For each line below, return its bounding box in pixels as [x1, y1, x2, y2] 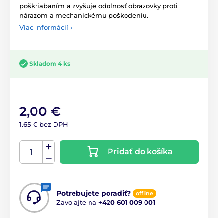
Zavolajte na [56, 199, 98, 207]
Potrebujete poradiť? [56, 189, 131, 198]
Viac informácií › [19, 23, 72, 31]
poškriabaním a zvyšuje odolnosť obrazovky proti [19, 1, 178, 10]
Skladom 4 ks [29, 59, 70, 67]
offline [136, 190, 153, 197]
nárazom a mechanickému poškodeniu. [19, 11, 148, 19]
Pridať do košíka [107, 147, 173, 157]
